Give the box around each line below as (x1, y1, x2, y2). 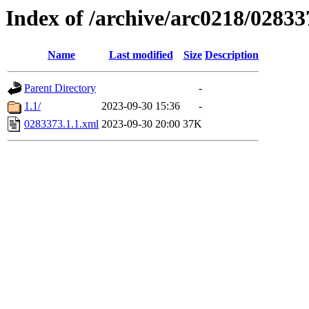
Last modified (108, 49, 173, 61)
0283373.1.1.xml (24, 118, 99, 130)
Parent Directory (24, 82, 96, 94)
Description (205, 49, 259, 61)
